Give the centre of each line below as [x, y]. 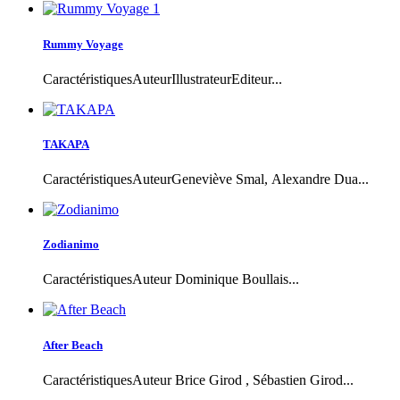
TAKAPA [66, 144]
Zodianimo [71, 245]
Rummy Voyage [83, 44]
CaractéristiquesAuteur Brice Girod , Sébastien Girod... [198, 379]
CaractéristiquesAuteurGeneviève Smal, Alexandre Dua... [206, 179]
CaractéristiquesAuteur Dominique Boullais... [171, 279]
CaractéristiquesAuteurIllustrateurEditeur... [162, 79]
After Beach [73, 345]
